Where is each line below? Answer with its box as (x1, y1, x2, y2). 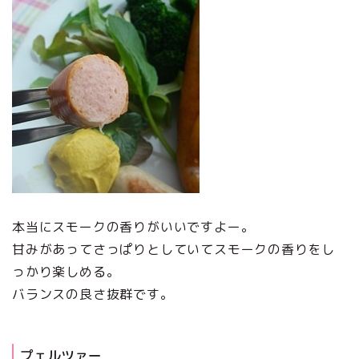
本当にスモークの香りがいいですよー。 (12, 218, 255, 236)
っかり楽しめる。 (12, 263, 120, 281)
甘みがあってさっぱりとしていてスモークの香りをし (12, 240, 336, 259)
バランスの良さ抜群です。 (12, 285, 174, 304)
